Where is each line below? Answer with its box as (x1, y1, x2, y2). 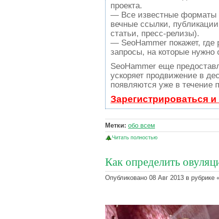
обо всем (128, 122, 155, 130)
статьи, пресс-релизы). (110, 28, 199, 39)
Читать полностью (112, 134, 157, 141)
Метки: (105, 122, 126, 130)
